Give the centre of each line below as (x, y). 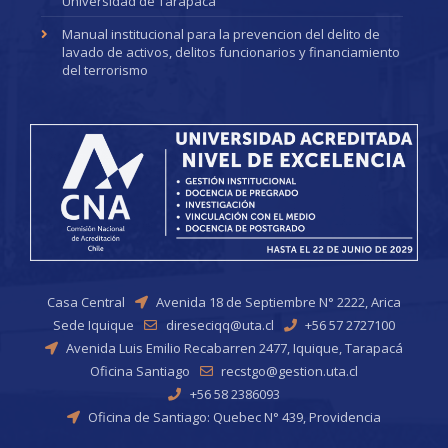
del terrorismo (105, 69)
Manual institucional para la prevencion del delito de (221, 33)
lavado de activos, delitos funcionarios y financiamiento (231, 51)
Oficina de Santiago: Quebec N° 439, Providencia (235, 417)
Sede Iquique (94, 325)
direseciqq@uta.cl (219, 325)
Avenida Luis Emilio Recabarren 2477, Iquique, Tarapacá (235, 348)
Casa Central (85, 302)
